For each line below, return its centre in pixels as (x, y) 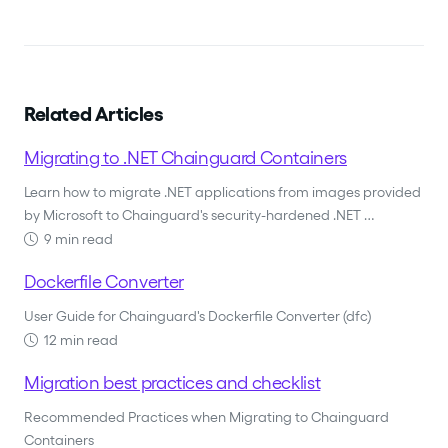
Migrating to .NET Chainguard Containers (185, 158)
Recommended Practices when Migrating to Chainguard (206, 417)
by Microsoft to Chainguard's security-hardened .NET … (199, 215)
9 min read (75, 239)
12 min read (78, 340)
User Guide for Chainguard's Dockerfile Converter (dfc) (197, 316)
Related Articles (94, 114)
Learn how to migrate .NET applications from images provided (222, 192)
